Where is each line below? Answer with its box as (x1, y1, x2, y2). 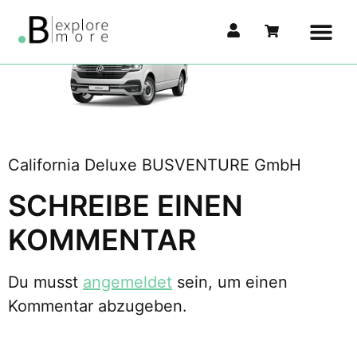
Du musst (8, 272, 83, 292)
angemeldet (83, 272, 172, 292)
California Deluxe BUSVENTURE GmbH (8, 155, 301, 175)
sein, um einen (172, 272, 288, 292)
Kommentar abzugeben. (8, 296, 187, 316)
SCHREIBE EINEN (8, 187, 243, 223)
